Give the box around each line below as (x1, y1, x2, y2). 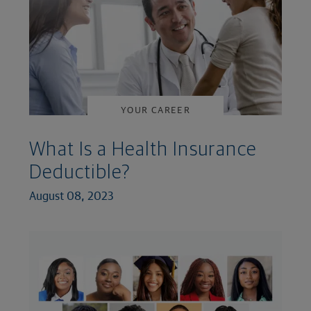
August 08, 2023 (29, 188, 114, 202)
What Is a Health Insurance (29, 140, 257, 160)
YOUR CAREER (120, 104, 191, 116)
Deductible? (29, 162, 131, 183)
